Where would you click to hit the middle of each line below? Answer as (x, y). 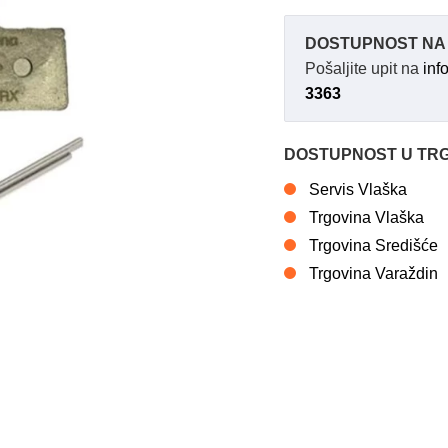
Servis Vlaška (358, 189)
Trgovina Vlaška (366, 217)
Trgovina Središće (373, 245)
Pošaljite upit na (364, 68)
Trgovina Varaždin (373, 273)
